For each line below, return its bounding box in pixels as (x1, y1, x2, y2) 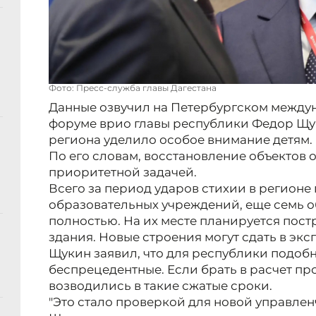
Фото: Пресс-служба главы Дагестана (49, 83, 217, 94)
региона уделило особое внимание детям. (49, 133, 312, 147)
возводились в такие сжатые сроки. (49, 279, 272, 293)
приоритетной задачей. (49, 165, 197, 180)
